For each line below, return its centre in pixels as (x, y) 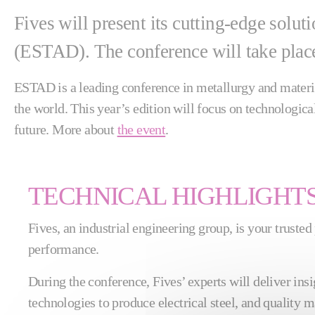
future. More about (66, 129)
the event (141, 129)
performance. (64, 249)
